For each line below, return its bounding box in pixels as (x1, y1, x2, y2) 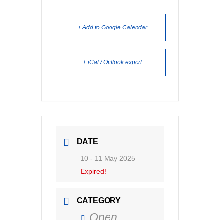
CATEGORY (77, 196, 121, 205)
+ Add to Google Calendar (78, 24, 147, 31)
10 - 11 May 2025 (81, 154, 135, 162)
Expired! (81, 167, 106, 175)
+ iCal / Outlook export (83, 59, 142, 66)
